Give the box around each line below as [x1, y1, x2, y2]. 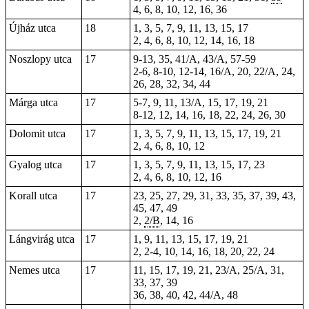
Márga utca [9, 97, 58, 108]
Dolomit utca [9, 128, 66, 139]
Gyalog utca [9, 159, 62, 170]
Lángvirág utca [9, 233, 74, 245]
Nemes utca [9, 264, 60, 276]
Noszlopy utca [9, 53, 72, 65]
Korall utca [9, 190, 57, 201]
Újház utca [9, 22, 56, 34]
